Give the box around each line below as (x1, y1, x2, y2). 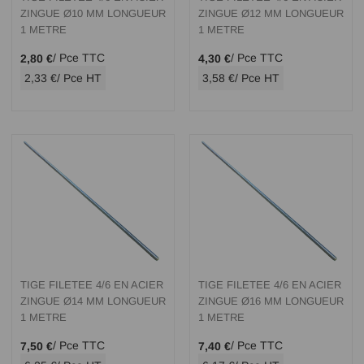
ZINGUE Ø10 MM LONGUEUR (20, 6, 166, 19)
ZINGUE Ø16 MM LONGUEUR (198, 294, 344, 307)
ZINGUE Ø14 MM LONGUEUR (20, 294, 166, 307)
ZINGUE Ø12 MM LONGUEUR (198, 6, 344, 19)
